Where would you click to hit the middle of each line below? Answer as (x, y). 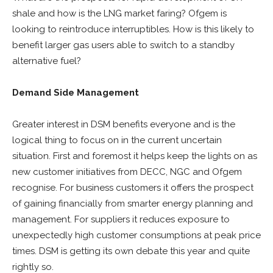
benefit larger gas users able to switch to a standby (123, 45)
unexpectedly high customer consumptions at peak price (136, 235)
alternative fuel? (47, 61)
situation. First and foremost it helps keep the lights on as (135, 156)
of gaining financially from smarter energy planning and (133, 204)
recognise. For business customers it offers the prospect (133, 188)
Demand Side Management (76, 93)
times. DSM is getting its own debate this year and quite (131, 251)
